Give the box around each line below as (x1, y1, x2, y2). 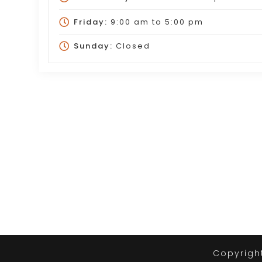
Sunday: (73, 40, 113, 52)
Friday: (73, 16, 108, 27)
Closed (112, 40, 150, 52)
